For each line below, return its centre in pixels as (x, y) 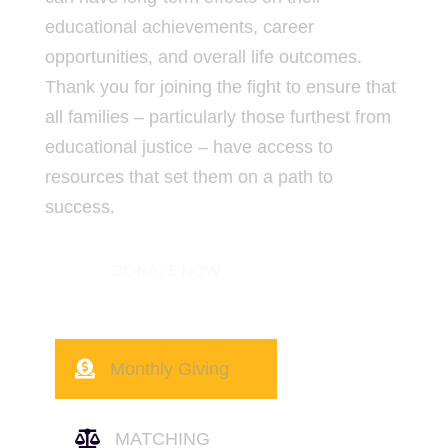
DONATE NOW (165, 270)
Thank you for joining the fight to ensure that (220, 87)
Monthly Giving (169, 368)
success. (79, 207)
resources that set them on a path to (188, 177)
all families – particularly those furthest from (217, 117)
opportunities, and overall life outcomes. (203, 57)
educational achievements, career (179, 27)
